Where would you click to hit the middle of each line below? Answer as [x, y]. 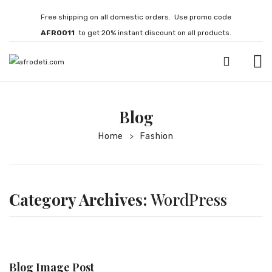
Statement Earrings [128, 237]
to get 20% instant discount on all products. [155, 33]
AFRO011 [59, 33]
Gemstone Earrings [127, 261]
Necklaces [112, 140]
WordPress [189, 200]
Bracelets [111, 164]
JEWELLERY [111, 115]
